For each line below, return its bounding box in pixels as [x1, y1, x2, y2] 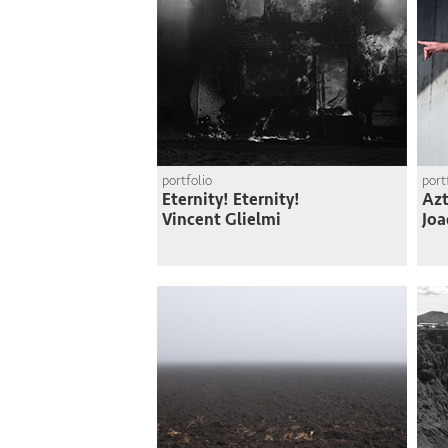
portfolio [162, 172, 212, 189]
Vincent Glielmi [162, 209, 281, 230]
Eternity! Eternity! [162, 189, 300, 210]
